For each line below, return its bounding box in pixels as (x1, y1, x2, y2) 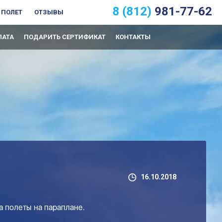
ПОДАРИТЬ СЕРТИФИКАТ (24, 33, 106, 41)
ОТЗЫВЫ (34, 8, 63, 16)
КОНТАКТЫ (115, 33, 151, 41)
